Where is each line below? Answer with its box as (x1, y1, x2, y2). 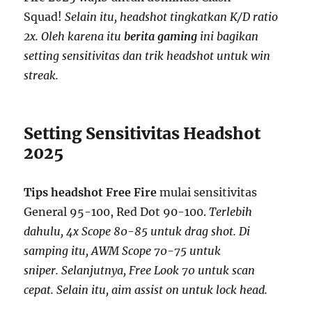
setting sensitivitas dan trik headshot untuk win (24, 48, 271, 63)
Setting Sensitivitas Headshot (24, 123, 261, 143)
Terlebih (209, 204, 253, 219)
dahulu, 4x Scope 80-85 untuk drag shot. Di (24, 224, 251, 238)
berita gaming (124, 29, 198, 43)
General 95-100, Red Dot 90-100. (24, 204, 210, 219)
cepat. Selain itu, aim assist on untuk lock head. (24, 282, 268, 297)
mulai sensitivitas (157, 185, 258, 199)
